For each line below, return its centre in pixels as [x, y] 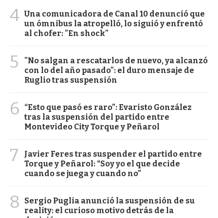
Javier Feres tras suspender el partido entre [113, 154]
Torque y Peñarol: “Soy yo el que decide [102, 163]
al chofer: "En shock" [66, 33]
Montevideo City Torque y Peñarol [92, 127]
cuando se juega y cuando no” [83, 173]
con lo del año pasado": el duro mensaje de [109, 70]
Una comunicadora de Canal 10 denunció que [115, 14]
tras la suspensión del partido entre [97, 117]
